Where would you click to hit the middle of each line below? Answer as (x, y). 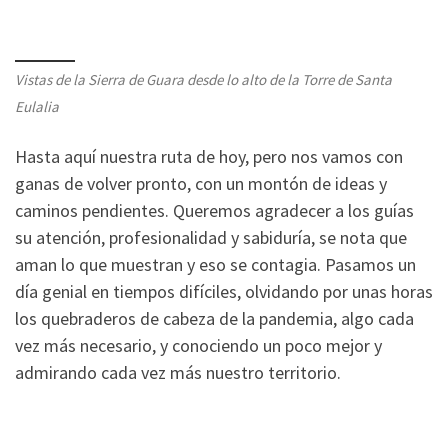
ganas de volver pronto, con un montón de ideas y (201, 183)
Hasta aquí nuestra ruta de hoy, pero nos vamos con (209, 156)
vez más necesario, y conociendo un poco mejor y (198, 345)
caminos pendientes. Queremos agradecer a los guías (214, 210)
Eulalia (37, 107)
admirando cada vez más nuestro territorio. (178, 372)
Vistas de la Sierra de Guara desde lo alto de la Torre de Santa (203, 80)
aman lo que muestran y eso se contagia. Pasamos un (215, 264)
